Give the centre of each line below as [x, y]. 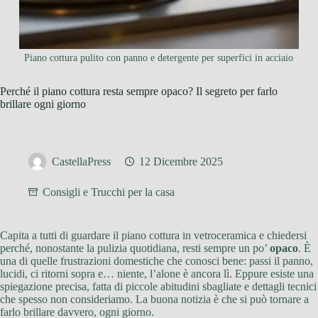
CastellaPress [81, 162]
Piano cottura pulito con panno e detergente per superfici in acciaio [159, 58]
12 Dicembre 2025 [181, 162]
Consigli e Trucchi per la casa [109, 192]
